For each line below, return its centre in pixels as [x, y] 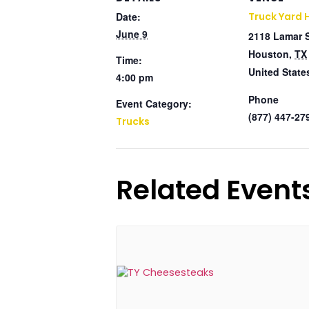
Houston [269, 54]
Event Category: [154, 103]
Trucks [133, 121]
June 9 [132, 34]
